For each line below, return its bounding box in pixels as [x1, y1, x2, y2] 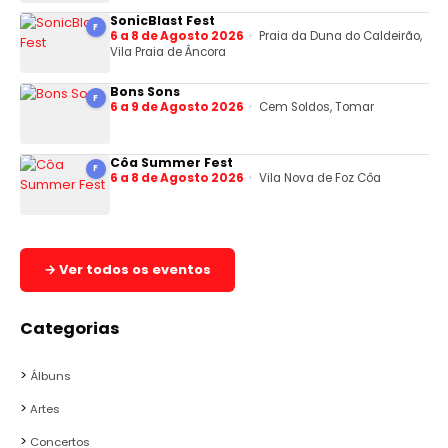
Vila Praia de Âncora [109, 44, 226, 61]
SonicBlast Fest [109, 12, 215, 30]
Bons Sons [109, 83, 180, 101]
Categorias [19, 316, 120, 340]
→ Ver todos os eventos [43, 259, 211, 279]
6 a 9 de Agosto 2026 [109, 99, 244, 116]
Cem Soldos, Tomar [259, 99, 374, 116]
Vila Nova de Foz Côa [259, 169, 381, 186]
